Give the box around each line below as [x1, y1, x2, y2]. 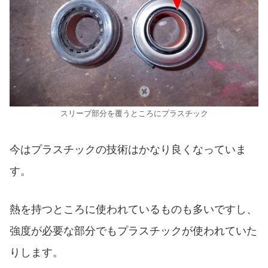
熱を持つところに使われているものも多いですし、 [10, 203, 257, 216]
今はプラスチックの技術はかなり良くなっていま [10, 143, 246, 156]
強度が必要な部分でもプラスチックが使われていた [10, 225, 257, 237]
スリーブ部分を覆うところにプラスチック [60, 109, 208, 118]
